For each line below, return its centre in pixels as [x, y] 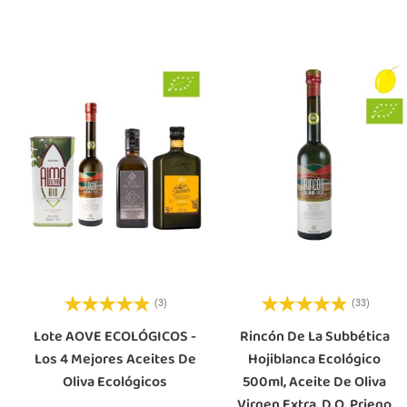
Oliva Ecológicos [115, 382]
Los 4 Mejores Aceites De [115, 359]
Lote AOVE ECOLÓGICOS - [115, 336]
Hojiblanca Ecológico [315, 359]
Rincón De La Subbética [314, 336]
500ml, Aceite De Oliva [315, 382]
